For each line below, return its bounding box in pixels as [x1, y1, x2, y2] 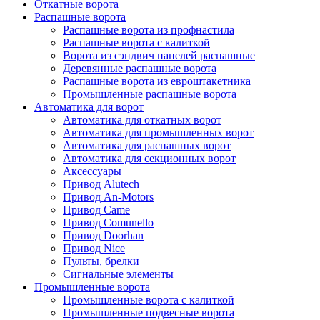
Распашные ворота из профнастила [63, 24, 234, 36]
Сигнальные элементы [63, 268, 174, 281]
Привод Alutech [63, 178, 139, 191]
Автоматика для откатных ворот [63, 114, 221, 126]
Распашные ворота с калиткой [63, 36, 210, 49]
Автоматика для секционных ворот [63, 152, 236, 165]
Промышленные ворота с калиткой [63, 294, 234, 306]
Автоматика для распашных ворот [63, 139, 231, 152]
